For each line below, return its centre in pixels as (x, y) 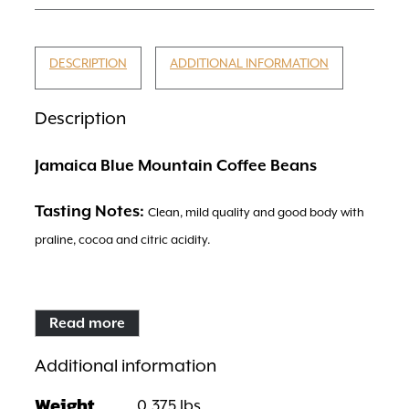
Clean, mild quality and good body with (256, 212)
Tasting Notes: (89, 210)
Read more (87, 323)
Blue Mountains (139, 330)
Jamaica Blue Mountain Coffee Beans (176, 165)
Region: (64, 329)
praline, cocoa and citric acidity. (122, 239)
